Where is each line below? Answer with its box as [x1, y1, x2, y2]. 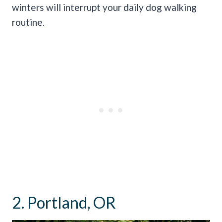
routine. [12, 16, 45, 28]
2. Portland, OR [12, 193, 116, 213]
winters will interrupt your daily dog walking [12, 1, 197, 13]
